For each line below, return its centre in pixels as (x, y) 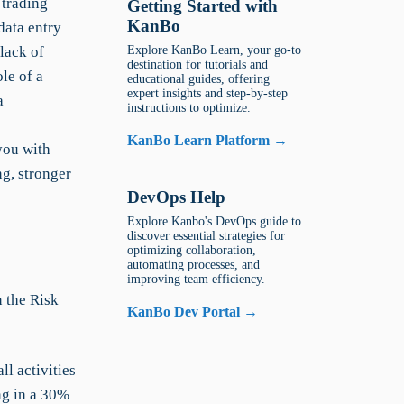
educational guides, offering (199, 79)
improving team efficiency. (197, 279)
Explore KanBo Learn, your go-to (215, 50)
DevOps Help (177, 197)
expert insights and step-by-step (208, 93)
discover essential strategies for (207, 236)
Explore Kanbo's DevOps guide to (215, 221)
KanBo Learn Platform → (208, 140)
